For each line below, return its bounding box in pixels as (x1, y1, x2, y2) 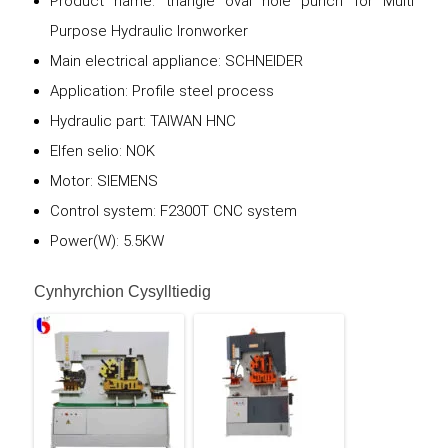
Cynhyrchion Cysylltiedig (34, 282, 211, 300)
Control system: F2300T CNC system (50, 201, 297, 220)
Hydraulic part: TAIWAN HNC (50, 111, 236, 130)
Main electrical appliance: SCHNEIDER (50, 51, 303, 70)
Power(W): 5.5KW (50, 231, 164, 250)
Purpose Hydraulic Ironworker (50, 21, 248, 40)
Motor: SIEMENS (50, 171, 158, 190)
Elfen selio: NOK (50, 141, 155, 160)
